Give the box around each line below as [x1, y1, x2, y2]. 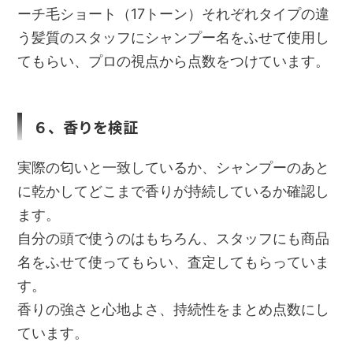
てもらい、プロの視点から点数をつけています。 [17, 52, 330, 69]
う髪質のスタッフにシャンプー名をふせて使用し [17, 28, 330, 46]
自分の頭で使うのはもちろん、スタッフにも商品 [17, 229, 330, 247]
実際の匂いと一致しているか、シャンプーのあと [17, 158, 330, 176]
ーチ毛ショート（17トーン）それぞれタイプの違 [17, 5, 330, 22]
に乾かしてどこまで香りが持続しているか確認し [17, 182, 330, 199]
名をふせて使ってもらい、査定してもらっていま [17, 253, 330, 270]
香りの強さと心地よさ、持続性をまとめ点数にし [17, 300, 330, 318]
